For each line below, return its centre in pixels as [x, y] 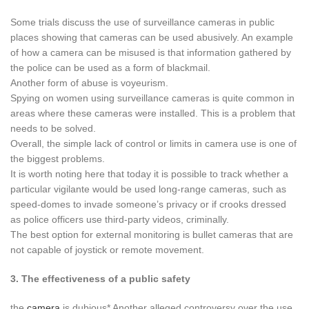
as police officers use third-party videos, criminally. [120, 219]
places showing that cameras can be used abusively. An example [152, 37]
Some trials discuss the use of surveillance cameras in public [142, 22]
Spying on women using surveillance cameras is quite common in [152, 98]
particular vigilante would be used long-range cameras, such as [148, 189]
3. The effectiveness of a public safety [100, 278]
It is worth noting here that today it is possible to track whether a [149, 173]
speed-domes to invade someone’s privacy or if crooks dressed [148, 204]
